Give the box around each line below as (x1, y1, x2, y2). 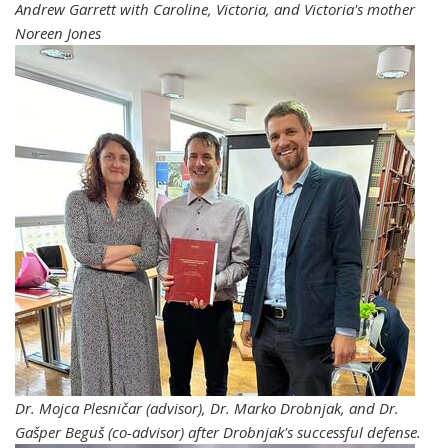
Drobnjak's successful (223, 422, 363, 442)
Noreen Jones (15, 23, 101, 43)
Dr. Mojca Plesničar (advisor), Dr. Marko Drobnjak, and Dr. (15, 398, 399, 418)
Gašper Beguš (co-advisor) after (15, 422, 223, 442)
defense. (363, 422, 421, 442)
